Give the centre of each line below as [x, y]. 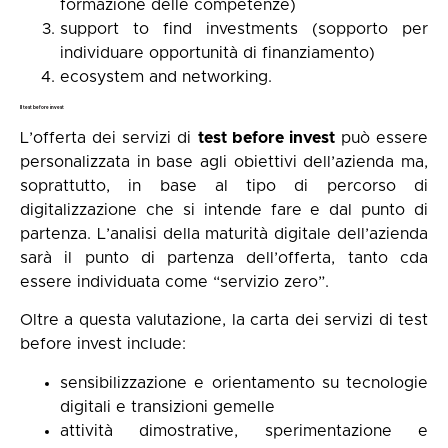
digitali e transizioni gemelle [167, 406]
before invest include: [103, 344]
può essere [381, 137]
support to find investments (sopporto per [244, 28]
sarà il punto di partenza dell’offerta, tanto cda [224, 257]
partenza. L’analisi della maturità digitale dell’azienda [224, 233]
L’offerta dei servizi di [109, 137]
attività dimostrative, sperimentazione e [244, 430]
